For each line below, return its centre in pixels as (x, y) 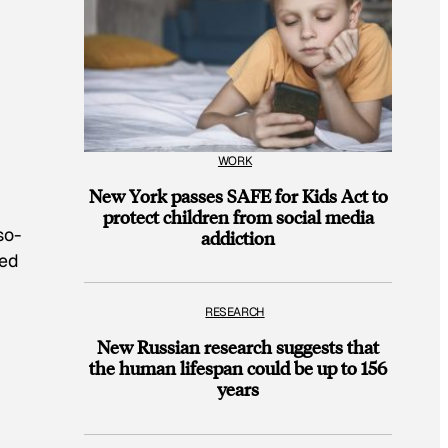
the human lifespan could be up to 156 (238, 368)
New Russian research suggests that (238, 347)
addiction (238, 237)
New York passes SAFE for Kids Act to (238, 195)
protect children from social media (238, 216)
